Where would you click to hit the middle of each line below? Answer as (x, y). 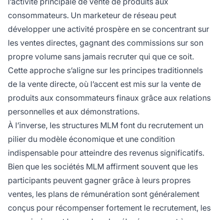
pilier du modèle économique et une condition (91, 139)
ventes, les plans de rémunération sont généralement (104, 194)
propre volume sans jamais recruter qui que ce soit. (101, 57)
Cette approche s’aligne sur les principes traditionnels (105, 70)
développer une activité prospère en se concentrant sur (109, 29)
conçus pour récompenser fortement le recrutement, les (109, 208)
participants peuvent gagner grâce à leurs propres (99, 180)
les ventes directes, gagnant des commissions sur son (106, 43)
